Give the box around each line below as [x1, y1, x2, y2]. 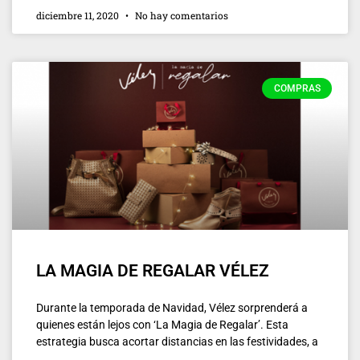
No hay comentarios [133, 8, 228, 22]
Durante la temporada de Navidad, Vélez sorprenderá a [36, 301, 308, 314]
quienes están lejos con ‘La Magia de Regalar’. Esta [36, 317, 288, 331]
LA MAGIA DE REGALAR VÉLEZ [36, 260, 269, 280]
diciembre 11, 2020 [36, 8, 121, 22]
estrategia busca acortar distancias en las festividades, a [36, 334, 318, 348]
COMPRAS [273, 82, 321, 94]
